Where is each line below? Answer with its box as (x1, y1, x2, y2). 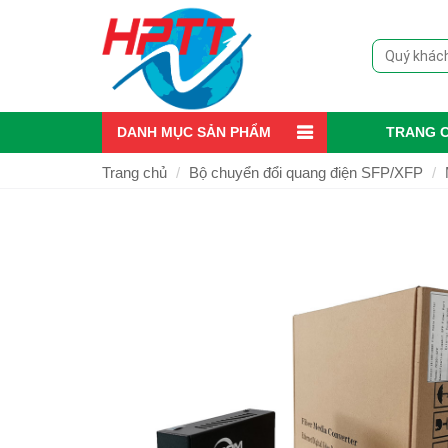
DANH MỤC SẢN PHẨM (117, 124, 271, 141)
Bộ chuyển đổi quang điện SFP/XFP (189, 164, 423, 182)
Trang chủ (102, 164, 167, 182)
